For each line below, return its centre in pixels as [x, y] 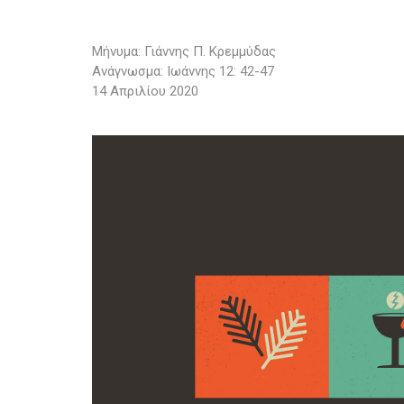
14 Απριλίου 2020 [145, 91]
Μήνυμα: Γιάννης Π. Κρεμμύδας [184, 51]
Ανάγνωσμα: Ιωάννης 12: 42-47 [183, 71]
